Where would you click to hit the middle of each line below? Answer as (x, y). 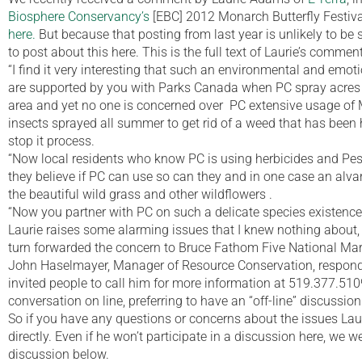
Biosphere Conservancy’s (79, 16)
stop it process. (51, 141)
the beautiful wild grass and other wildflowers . (140, 194)
